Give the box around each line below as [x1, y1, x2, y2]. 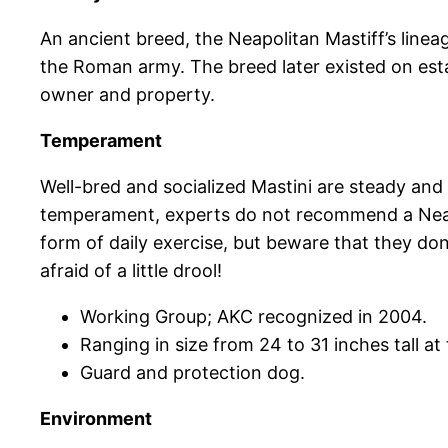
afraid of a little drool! [40, 260, 222, 282]
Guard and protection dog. [80, 362, 305, 384]
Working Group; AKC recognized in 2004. [80, 306, 427, 328]
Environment [40, 408, 152, 430]
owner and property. [40, 84, 215, 106]
